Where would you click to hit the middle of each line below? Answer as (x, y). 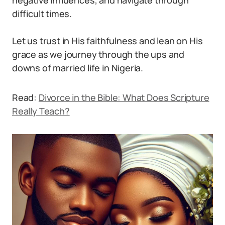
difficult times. (42, 14)
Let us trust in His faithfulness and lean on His (107, 41)
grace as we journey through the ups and (98, 54)
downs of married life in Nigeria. (78, 68)
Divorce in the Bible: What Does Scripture (124, 97)
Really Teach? (41, 111)
